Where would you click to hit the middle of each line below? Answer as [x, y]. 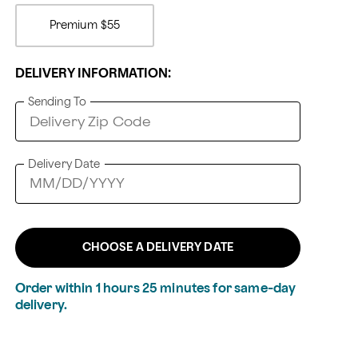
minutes [184, 289]
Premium [73, 25]
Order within [55, 289]
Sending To [57, 102]
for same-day [253, 289]
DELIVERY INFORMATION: [93, 74]
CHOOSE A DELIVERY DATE [157, 247]
